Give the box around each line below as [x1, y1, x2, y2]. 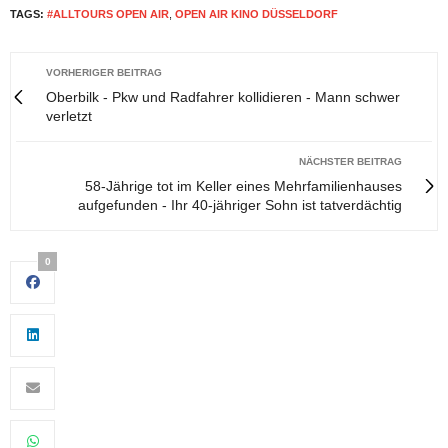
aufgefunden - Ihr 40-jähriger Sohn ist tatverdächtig [78, 196, 402, 213]
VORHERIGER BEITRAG [46, 66, 162, 78]
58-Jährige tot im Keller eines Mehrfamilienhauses [85, 177, 402, 194]
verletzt [46, 107, 92, 124]
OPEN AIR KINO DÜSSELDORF [175, 7, 338, 20]
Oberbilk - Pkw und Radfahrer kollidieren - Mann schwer [46, 88, 400, 105]
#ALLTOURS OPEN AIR [47, 7, 169, 20]
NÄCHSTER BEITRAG [299, 155, 402, 167]
